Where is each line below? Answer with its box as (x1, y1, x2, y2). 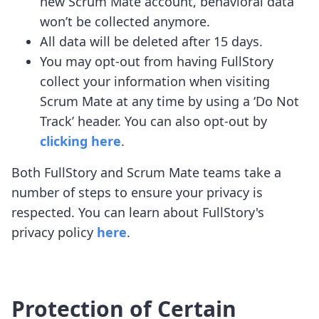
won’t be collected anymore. (40, 13, 210, 30)
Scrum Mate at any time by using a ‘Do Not (40, 93, 299, 110)
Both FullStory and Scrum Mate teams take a (11, 164, 281, 181)
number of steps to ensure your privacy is (11, 184, 263, 201)
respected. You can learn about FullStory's (11, 204, 264, 221)
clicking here (40, 132, 121, 150)
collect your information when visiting (40, 73, 270, 90)
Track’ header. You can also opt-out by (40, 113, 267, 130)
